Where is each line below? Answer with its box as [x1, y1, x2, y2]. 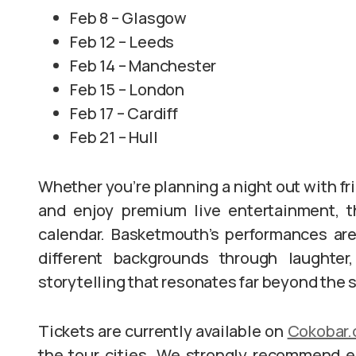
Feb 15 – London [70, 79, 184, 100]
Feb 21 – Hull [70, 126, 158, 148]
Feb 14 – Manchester [70, 55, 217, 76]
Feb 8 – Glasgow [70, 7, 187, 29]
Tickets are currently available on [38, 320, 288, 342]
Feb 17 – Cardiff [70, 103, 178, 124]
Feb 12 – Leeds [70, 31, 175, 52]
